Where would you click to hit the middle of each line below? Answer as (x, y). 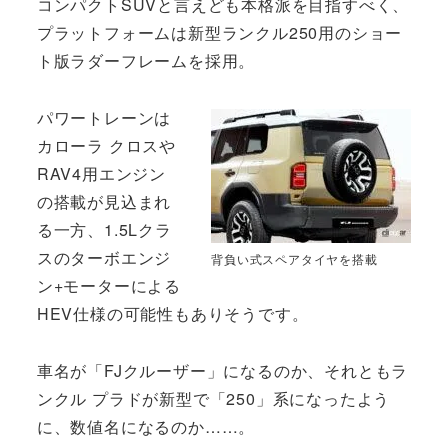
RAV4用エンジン (101, 173)
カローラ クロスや (106, 145)
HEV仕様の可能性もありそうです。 (172, 313)
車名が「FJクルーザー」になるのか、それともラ (222, 370)
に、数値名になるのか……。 (146, 426)
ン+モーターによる (108, 285)
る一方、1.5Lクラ (104, 229)
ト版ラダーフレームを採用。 (146, 61)
